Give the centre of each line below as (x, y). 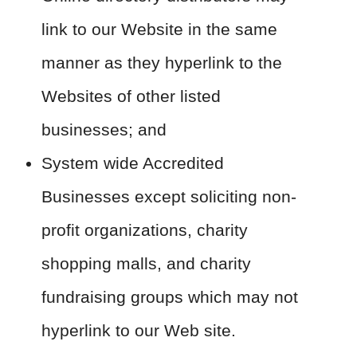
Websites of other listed (131, 96)
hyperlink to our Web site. (139, 330)
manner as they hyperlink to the (162, 63)
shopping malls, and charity (146, 263)
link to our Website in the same (159, 29)
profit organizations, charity (145, 230)
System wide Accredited (133, 163)
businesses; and (104, 129)
